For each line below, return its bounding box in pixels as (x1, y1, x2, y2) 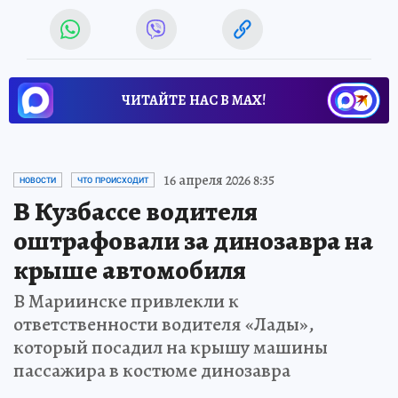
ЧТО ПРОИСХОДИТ (77, 175, 148, 185)
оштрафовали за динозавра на (13, 222, 373, 259)
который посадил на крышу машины (13, 333, 328, 361)
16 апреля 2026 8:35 (163, 170, 275, 190)
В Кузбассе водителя (13, 193, 258, 229)
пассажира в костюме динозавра (13, 356, 291, 384)
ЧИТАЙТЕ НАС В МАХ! (122, 90, 266, 110)
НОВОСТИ (20, 175, 56, 185)
